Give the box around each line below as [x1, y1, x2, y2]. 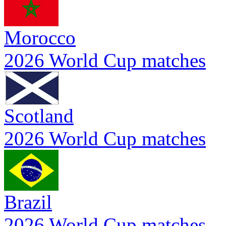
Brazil [4, 191, 52, 213]
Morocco [4, 27, 76, 48]
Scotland [4, 105, 74, 127]
